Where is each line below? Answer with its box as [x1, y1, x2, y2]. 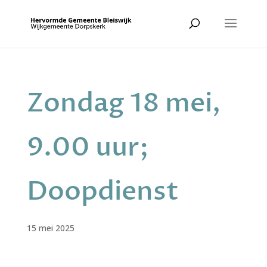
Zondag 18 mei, [26, 85, 221, 121]
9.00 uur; [26, 129, 149, 165]
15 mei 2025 [26, 222, 74, 234]
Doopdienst [26, 173, 179, 209]
